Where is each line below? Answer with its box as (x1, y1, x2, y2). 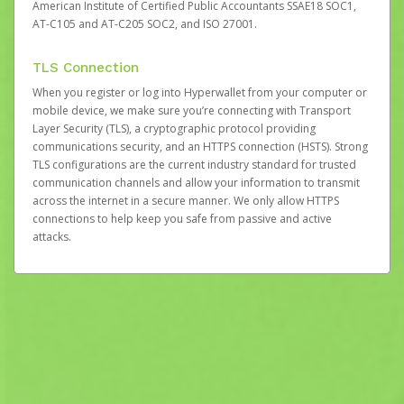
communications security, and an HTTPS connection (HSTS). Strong (32, 139, 368, 154)
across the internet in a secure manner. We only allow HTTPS (32, 193, 339, 208)
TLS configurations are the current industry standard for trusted (32, 157, 356, 172)
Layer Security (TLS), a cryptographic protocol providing (32, 121, 316, 136)
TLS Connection (32, 60, 139, 76)
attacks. (32, 229, 71, 244)
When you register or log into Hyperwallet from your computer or (32, 85, 367, 100)
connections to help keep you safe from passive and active (32, 211, 332, 226)
